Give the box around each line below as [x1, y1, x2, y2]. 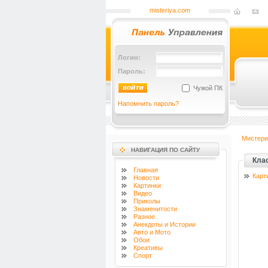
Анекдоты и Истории [133, 221, 196, 228]
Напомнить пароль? [118, 100, 179, 107]
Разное [133, 213, 155, 220]
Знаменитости [133, 205, 177, 212]
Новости [133, 174, 159, 181]
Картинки [133, 182, 161, 189]
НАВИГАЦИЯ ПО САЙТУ [131, 147, 200, 153]
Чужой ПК [193, 84, 223, 92]
